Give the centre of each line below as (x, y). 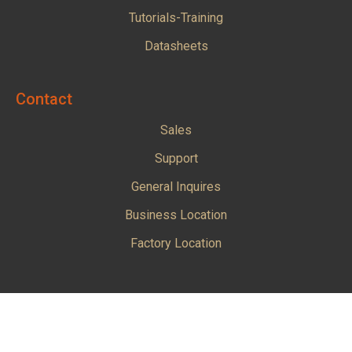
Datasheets (176, 46)
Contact (44, 99)
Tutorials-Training (176, 17)
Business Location (176, 214)
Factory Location (176, 243)
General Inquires (176, 186)
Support (176, 158)
